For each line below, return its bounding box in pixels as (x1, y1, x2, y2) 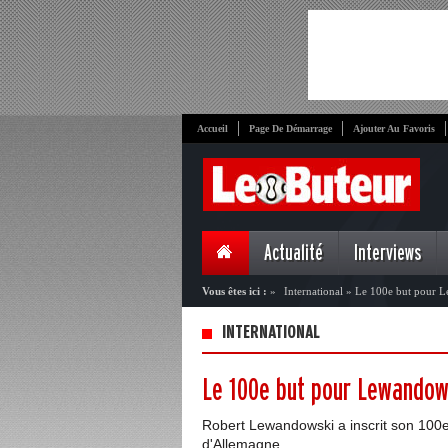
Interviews (354, 242, 421, 265)
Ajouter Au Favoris (353, 123, 435, 134)
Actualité (264, 242, 323, 265)
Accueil (197, 123, 228, 134)
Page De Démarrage (249, 123, 332, 134)
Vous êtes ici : (202, 285, 267, 297)
